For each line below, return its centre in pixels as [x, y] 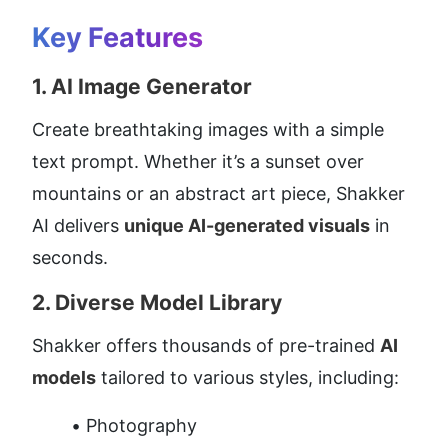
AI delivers [78, 226]
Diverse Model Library [168, 303]
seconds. [70, 258]
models [64, 378]
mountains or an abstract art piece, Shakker [218, 194]
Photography [141, 426]
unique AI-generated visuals [247, 226]
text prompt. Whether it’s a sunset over [198, 162]
